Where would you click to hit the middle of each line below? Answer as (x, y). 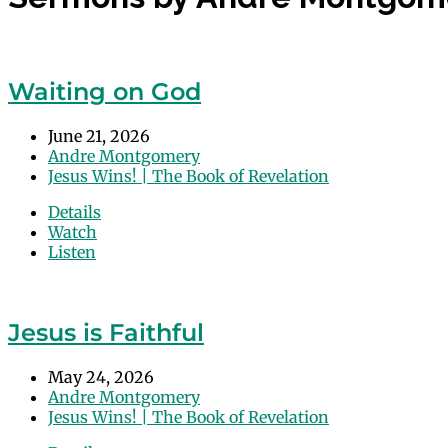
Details (74, 211)
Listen (72, 251)
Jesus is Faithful (106, 332)
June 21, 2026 (99, 135)
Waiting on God (104, 91)
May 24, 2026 (101, 376)
